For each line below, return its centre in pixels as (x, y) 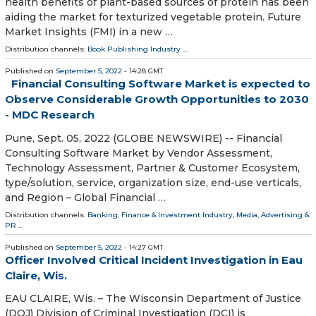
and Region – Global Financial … (85, 197)
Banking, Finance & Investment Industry (160, 214)
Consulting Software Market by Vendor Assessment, (139, 153)
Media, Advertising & (273, 214)
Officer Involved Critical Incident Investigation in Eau (154, 260)
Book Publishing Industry (134, 49)
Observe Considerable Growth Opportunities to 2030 (157, 99)
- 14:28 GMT (142, 71)
